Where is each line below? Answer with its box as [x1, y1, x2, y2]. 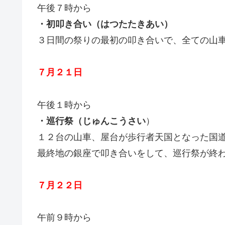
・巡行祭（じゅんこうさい [37, 116, 146, 126]
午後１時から [37, 99, 91, 110]
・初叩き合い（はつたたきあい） [37, 19, 173, 29]
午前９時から [37, 212, 91, 223]
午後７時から [37, 3, 91, 13]
